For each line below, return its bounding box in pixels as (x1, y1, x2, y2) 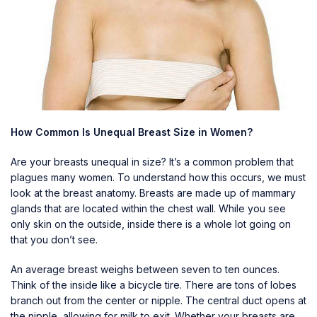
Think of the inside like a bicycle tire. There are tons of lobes (11, 278, 296, 291)
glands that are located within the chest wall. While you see (11, 202, 286, 214)
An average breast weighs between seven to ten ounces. (11, 263, 279, 275)
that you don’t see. (11, 233, 98, 246)
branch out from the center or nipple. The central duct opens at (11, 294, 306, 306)
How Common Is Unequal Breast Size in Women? (11, 125, 253, 138)
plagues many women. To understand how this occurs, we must (11, 171, 306, 183)
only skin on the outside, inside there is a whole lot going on (11, 217, 291, 230)
